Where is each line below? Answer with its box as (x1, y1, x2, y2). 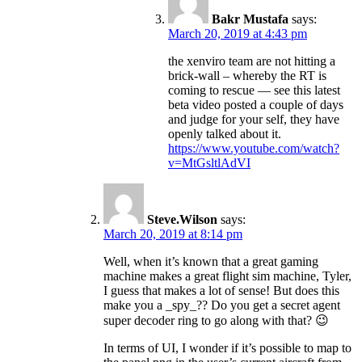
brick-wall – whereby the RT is (168, 69, 326, 83)
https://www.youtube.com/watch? (168, 141, 339, 156)
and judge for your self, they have (168, 112, 339, 127)
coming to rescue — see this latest (168, 83, 340, 98)
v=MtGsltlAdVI (168, 156, 250, 170)
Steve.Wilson (147, 213, 217, 227)
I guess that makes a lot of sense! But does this (103, 284, 339, 298)
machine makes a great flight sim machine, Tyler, (103, 269, 351, 284)
